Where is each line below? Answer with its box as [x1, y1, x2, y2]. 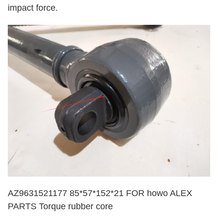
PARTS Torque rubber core [8, 201, 113, 211]
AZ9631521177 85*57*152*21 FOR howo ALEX [8, 188, 192, 198]
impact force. [8, 2, 58, 13]
